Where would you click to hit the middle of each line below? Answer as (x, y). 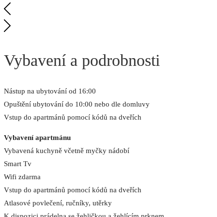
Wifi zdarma (22, 177)
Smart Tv (18, 164)
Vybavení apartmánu (37, 138)
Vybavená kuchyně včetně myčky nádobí (67, 151)
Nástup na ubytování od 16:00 (50, 91)
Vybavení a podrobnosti (82, 60)
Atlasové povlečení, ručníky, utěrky (58, 203)
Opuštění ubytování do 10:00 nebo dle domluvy (77, 104)
